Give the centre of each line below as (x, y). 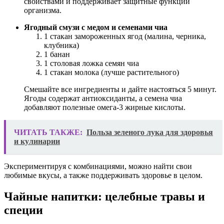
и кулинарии (37, 141)
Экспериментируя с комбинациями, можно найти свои (98, 166)
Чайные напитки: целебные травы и (104, 197)
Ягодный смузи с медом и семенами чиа (96, 27)
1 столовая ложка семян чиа (91, 63)
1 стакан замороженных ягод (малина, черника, (125, 36)
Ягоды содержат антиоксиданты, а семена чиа (103, 98)
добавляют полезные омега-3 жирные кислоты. (105, 107)
